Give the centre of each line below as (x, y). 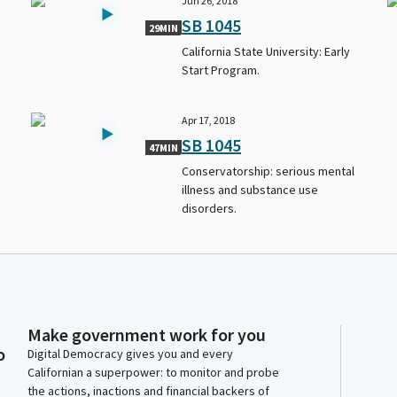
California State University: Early (266, 51)
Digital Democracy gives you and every (130, 354)
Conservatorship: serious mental (269, 171)
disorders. (210, 208)
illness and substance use (250, 189)
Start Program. (221, 70)
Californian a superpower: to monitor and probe (153, 372)
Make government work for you (147, 335)
